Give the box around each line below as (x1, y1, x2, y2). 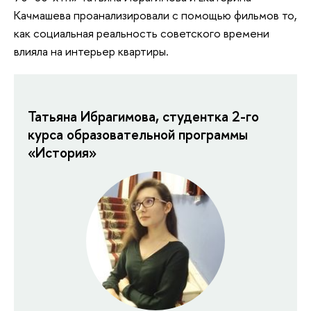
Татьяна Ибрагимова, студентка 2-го (28, 107, 259, 126)
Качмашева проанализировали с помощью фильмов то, (14, 6, 297, 23)
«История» (28, 143, 96, 162)
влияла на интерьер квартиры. (14, 42, 171, 59)
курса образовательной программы (28, 125, 248, 144)
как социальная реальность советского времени (14, 24, 269, 41)
